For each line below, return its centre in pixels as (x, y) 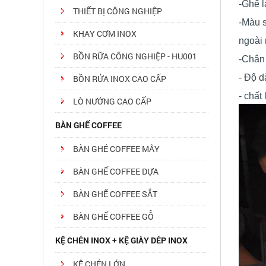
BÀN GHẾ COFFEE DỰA (116, 171)
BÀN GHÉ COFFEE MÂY (116, 149)
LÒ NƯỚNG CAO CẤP (112, 101)
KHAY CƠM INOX (105, 34)
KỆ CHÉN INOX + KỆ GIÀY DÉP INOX (121, 240)
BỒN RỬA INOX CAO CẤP (120, 79)
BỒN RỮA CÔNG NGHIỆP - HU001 (135, 56)
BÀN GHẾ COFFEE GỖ (113, 216)
